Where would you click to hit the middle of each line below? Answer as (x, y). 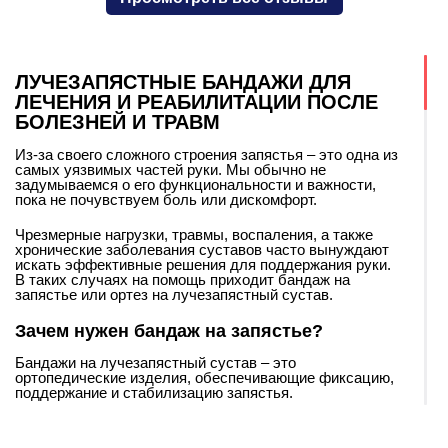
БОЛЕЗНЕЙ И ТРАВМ (117, 121)
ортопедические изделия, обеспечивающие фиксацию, (204, 377)
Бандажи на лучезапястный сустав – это (155, 362)
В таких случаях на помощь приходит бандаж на (182, 279)
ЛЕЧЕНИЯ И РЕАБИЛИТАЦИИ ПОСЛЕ (196, 101)
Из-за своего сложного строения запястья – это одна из (206, 154)
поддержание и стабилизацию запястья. (154, 392)
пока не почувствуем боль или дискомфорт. (166, 199)
